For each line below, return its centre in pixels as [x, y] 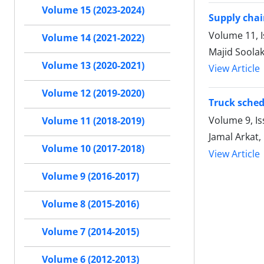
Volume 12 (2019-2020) [93, 93]
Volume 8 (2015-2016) [90, 204]
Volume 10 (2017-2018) [93, 148]
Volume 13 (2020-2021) [93, 65]
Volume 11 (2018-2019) [93, 121]
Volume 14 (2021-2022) [93, 38]
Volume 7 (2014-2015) [90, 232]
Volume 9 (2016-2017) [90, 176]
